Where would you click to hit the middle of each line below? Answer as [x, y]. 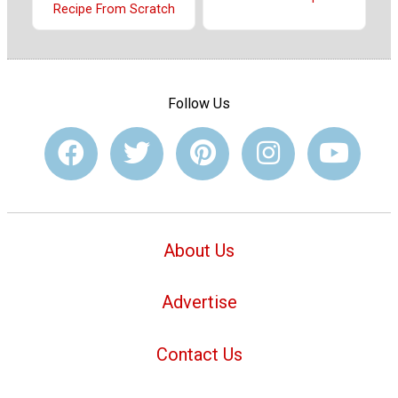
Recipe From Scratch [114, 10]
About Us [199, 250]
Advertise [199, 302]
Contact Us [199, 355]
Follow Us [199, 103]
